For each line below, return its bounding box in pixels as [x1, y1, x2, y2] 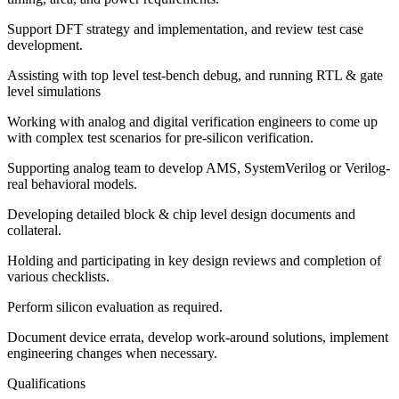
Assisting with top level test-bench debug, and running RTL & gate [7, 68, 383, 84]
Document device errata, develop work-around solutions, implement [7, 330, 388, 346]
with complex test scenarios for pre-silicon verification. [7, 130, 313, 146]
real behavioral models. [7, 176, 137, 192]
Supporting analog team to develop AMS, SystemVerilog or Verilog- [7, 160, 390, 176]
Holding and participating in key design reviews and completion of [7, 253, 381, 269]
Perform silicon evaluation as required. [7, 299, 223, 315]
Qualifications [7, 376, 85, 392]
